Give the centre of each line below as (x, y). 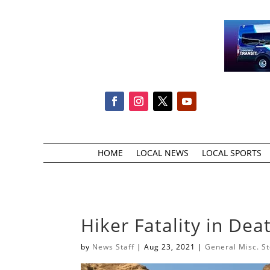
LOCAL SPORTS (231, 152)
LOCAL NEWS (162, 152)
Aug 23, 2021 (170, 247)
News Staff (114, 247)
